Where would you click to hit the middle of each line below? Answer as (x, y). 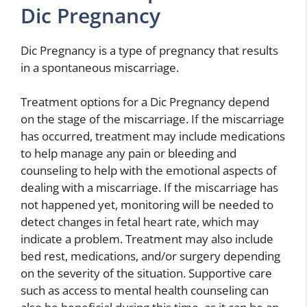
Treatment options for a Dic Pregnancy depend (145, 102)
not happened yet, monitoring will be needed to (147, 205)
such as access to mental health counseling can (145, 291)
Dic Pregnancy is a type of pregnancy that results (149, 50)
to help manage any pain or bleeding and (128, 153)
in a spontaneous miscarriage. (100, 67)
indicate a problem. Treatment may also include (147, 239)
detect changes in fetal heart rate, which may (140, 222)
